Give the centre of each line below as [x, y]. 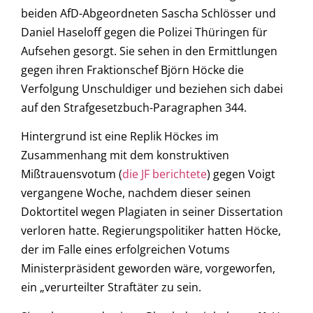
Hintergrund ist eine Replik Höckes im [120, 137]
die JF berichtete [165, 174]
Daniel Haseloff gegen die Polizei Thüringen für [144, 32]
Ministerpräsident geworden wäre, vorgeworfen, [148, 269]
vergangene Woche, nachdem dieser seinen [136, 193]
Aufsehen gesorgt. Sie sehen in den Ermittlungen [149, 51]
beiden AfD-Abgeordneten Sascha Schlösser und [148, 13]
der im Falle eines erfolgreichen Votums [125, 250]
